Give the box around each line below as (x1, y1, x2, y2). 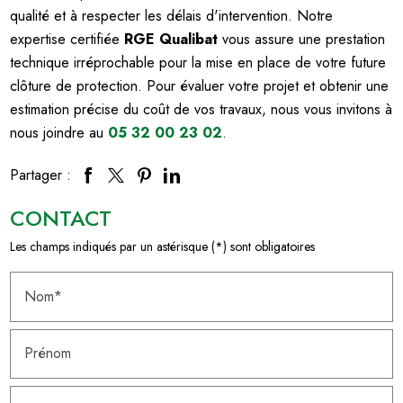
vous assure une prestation (218, 28, 386, 49)
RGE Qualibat (124, 28, 219, 49)
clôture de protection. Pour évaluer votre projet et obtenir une (10, 75, 390, 96)
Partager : (10, 164, 72, 185)
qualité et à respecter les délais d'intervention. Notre (10, 4, 334, 26)
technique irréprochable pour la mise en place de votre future (10, 51, 387, 73)
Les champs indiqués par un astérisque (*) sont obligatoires (10, 237, 316, 255)
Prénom (24, 343, 72, 364)
